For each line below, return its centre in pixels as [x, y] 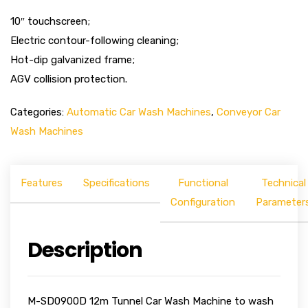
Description [85, 250]
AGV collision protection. [69, 79]
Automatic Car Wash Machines [139, 112]
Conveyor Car [249, 112]
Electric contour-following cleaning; [95, 41]
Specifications [117, 183]
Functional [203, 183]
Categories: [38, 112]
